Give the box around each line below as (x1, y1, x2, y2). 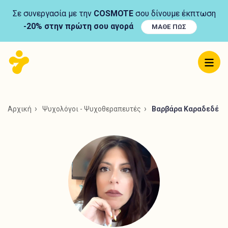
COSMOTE (93, 9, 133, 18)
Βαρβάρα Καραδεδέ (152, 105, 219, 113)
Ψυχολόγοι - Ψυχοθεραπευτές (42, 105, 141, 113)
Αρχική (8, 105, 32, 113)
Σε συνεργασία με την (12, 9, 94, 18)
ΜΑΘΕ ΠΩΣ (151, 23, 187, 31)
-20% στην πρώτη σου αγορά (23, 21, 133, 32)
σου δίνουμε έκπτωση (133, 9, 216, 18)
